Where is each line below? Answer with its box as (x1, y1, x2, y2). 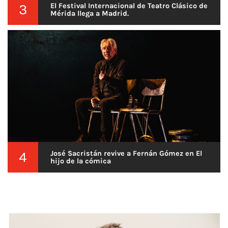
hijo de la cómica (50, 157, 111, 165)
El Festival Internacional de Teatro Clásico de (50, 2, 208, 10)
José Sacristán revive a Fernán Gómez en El (50, 149, 202, 158)
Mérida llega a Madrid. (50, 9, 129, 18)
